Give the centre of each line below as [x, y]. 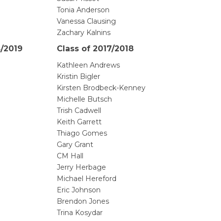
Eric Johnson [79, 190]
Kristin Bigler [78, 77]
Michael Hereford [87, 179]
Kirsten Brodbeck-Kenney [101, 88]
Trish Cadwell [79, 111]
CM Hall [70, 156]
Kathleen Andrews [88, 65]
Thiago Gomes [82, 133]
